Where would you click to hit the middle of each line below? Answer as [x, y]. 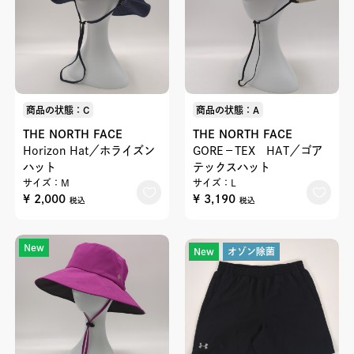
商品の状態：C [58, 109]
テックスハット [231, 168]
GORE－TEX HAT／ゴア [257, 151]
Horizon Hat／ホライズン [88, 151]
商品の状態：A [228, 109]
